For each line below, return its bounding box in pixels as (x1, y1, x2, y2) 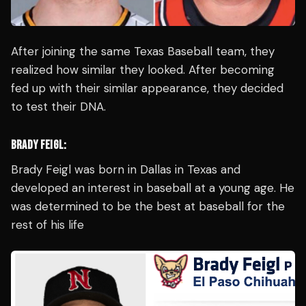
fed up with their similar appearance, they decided (11, 80, 283, 96)
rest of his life (11, 217, 84, 232)
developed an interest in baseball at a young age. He (11, 180, 294, 195)
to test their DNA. (11, 98, 106, 114)
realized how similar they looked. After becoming (11, 61, 275, 77)
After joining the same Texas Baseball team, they (11, 43, 275, 59)
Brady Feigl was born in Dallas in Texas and (11, 161, 240, 177)
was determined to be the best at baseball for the (11, 198, 285, 214)
